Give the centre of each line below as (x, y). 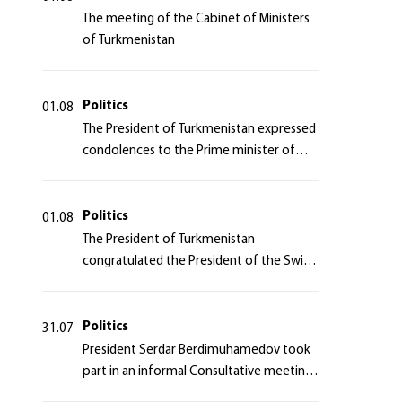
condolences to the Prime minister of (188, 151)
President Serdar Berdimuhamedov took (196, 350)
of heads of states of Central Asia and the (199, 393)
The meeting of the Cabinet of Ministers (196, 19)
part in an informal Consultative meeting (197, 372)
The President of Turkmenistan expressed (199, 130)
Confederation (124, 283)
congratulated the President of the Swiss (198, 262)
